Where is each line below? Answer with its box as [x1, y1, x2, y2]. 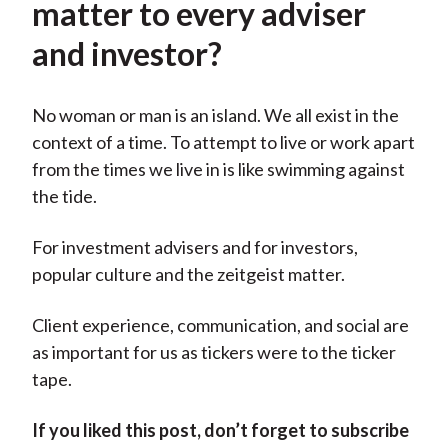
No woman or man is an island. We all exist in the [31, 104, 399, 127]
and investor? [31, 34, 222, 74]
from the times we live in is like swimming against [31, 158, 405, 181]
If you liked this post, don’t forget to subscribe [31, 419, 409, 442]
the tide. [31, 185, 97, 208]
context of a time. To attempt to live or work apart [31, 131, 415, 154]
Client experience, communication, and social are [31, 314, 409, 337]
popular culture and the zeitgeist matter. [31, 263, 345, 286]
